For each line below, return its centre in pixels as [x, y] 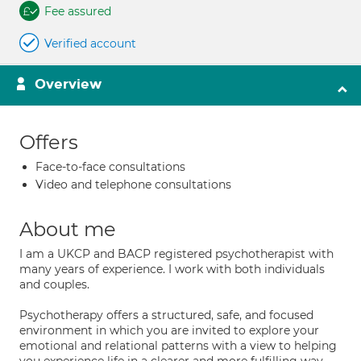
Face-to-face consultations [110, 167]
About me [68, 229]
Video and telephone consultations [133, 185]
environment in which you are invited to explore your [169, 330]
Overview [68, 84]
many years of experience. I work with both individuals [172, 269]
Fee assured [78, 11]
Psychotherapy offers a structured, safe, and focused [166, 315]
